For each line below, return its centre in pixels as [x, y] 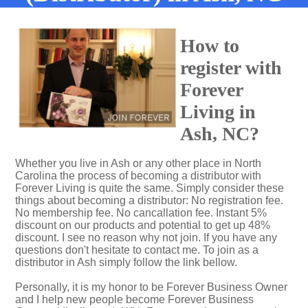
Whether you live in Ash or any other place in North [138, 163]
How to [210, 46]
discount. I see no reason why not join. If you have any [146, 238]
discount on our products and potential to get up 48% [143, 225]
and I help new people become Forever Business [134, 299]
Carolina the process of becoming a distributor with [138, 176]
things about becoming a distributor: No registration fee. [149, 200]
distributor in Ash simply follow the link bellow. [126, 262]
